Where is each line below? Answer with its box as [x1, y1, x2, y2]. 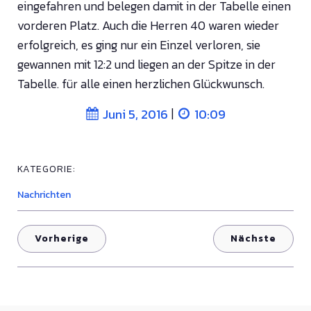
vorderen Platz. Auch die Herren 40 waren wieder [17, 16, 279, 35]
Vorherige [35, 231, 89, 246]
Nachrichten [17, 187, 71, 202]
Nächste [230, 231, 276, 246]
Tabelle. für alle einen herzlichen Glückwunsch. [17, 74, 264, 93]
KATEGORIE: [17, 162, 76, 176]
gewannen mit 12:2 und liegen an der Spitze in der [17, 55, 276, 74]
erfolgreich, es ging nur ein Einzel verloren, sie [17, 35, 260, 54]
